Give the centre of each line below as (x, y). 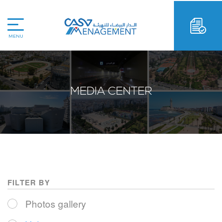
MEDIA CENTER (111, 92)
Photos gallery (56, 203)
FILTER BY (29, 182)
